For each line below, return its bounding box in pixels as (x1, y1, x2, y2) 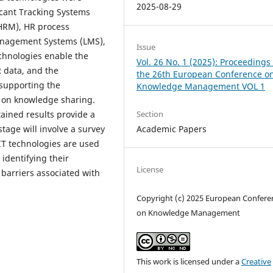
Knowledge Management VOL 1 (136, 80, 266, 92)
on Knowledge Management (136, 207, 241, 218)
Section (136, 108, 164, 119)
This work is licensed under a (136, 255, 242, 267)
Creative (241, 255, 272, 267)
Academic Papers (136, 122, 207, 135)
